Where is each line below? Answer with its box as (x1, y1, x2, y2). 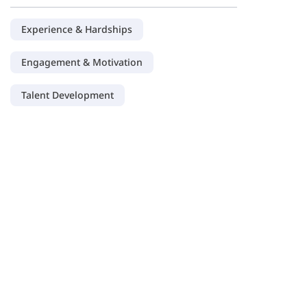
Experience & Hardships (21, 23, 133, 36)
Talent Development (21, 88, 114, 101)
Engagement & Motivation (21, 56, 143, 69)
